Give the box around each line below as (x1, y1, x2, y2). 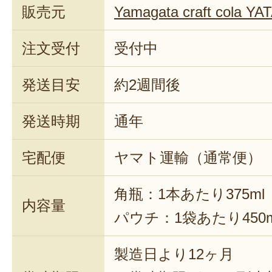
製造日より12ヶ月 (114, 245, 234, 262)
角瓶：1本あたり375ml (114, 185, 265, 202)
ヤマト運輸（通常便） (114, 149, 262, 166)
